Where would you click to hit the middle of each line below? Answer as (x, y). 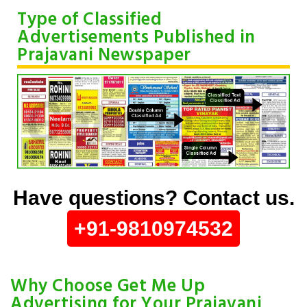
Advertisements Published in (136, 38)
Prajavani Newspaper (104, 56)
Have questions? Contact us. (153, 197)
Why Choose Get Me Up (108, 286)
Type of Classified (89, 21)
